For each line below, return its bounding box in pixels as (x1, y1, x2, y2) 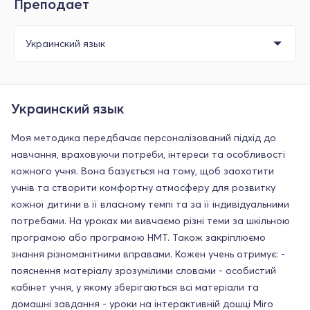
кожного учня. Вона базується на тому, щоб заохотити (11, 164, 274, 177)
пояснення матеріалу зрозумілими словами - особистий (11, 264, 276, 277)
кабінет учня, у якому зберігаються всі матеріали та (11, 280, 259, 293)
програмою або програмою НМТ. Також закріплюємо (11, 230, 266, 244)
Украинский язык (11, 99, 125, 117)
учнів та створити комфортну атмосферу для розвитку (11, 181, 275, 194)
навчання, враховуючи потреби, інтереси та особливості (11, 147, 285, 161)
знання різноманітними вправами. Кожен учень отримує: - (11, 247, 285, 260)
